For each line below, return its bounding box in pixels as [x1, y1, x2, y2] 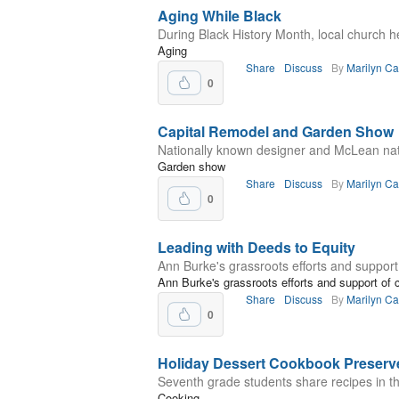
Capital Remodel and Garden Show [158, 121, 394, 142]
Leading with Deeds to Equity [158, 237, 355, 257]
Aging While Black [158, 5, 281, 26]
